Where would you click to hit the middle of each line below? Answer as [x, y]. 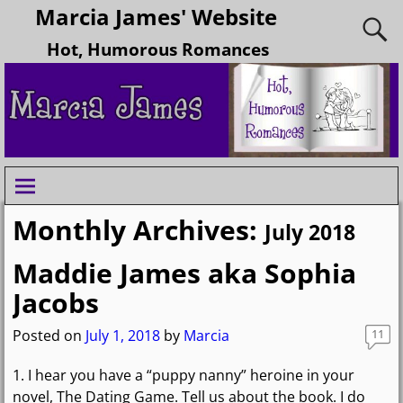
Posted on [49, 335]
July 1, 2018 [122, 335]
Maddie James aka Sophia [184, 273]
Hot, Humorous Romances [157, 49]
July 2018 [309, 233]
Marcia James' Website [157, 17]
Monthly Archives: [138, 230]
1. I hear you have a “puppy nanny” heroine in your [183, 375]
